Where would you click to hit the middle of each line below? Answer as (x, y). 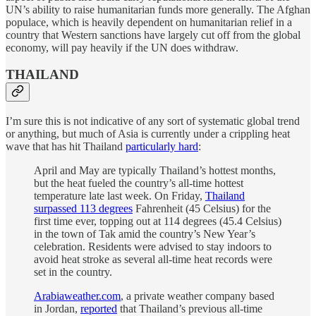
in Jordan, (57, 308)
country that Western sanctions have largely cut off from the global (153, 35)
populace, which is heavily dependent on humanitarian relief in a (149, 22)
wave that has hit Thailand (66, 146)
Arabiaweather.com (77, 296)
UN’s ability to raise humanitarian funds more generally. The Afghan (158, 9)
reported (99, 308)
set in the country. (73, 272)
